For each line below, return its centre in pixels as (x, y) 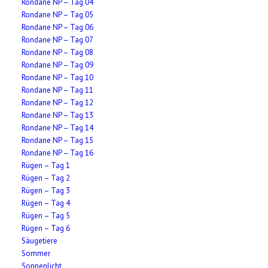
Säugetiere (40, 241)
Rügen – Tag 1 (46, 165)
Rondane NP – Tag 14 (58, 128)
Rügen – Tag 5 (46, 216)
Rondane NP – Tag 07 (58, 40)
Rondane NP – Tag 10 (58, 77)
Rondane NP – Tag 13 (58, 115)
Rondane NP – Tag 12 (58, 103)
